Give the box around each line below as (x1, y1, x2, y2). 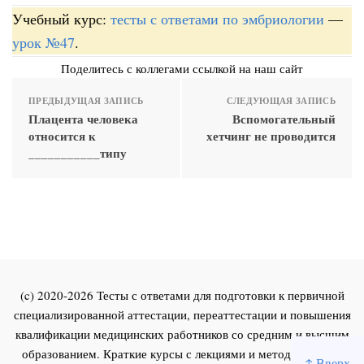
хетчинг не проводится (206, 126, 336, 145)
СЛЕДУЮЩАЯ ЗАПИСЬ (226, 93, 336, 107)
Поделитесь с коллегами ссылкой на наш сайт (61, 59, 303, 76)
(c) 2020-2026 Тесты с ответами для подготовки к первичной (19, 286, 344, 303)
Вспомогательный (232, 109, 336, 128)
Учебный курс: (12, 8, 110, 28)
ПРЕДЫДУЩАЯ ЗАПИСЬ (28, 93, 144, 107)
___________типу (28, 143, 127, 162)
